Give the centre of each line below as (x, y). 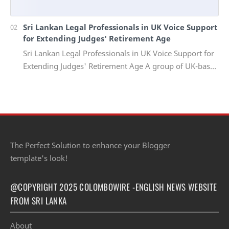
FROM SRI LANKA (39, 200)
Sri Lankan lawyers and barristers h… (88, 78)
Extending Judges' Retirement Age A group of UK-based (121, 66)
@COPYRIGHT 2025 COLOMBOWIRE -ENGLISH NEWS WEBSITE (114, 187)
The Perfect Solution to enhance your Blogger (90, 145)
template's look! (39, 158)
